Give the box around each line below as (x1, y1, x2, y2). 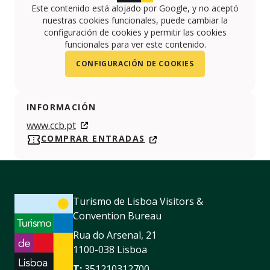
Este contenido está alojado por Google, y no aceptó (31, 2, 239, 14)
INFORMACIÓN (27, 101, 96, 113)
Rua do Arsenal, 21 (73, 228, 157, 242)
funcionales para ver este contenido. (64, 38, 206, 50)
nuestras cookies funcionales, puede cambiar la (42, 14, 228, 26)
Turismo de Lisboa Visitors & (73, 194, 203, 208)
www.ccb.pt (27, 118, 76, 132)
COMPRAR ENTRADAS (41, 132, 145, 144)
